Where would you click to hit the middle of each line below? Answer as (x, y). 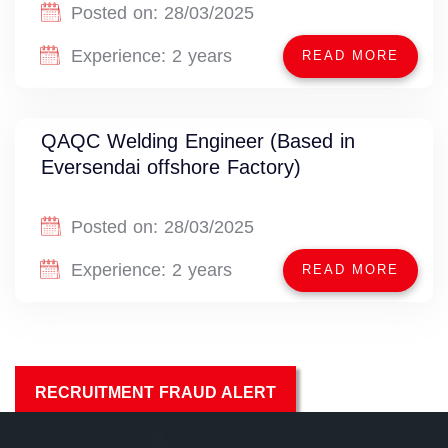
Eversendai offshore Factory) (171, 167)
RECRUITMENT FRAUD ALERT (155, 393)
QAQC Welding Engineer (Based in (198, 141)
